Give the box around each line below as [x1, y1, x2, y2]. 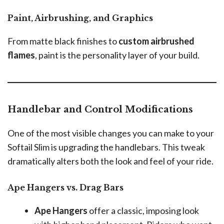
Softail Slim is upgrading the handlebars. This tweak [7, 141, 205, 153]
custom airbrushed [118, 35, 194, 47]
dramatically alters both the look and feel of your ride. [7, 155, 213, 167]
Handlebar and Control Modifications [7, 104, 193, 115]
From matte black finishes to [7, 35, 118, 47]
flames [7, 49, 35, 61]
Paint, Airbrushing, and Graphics [7, 13, 153, 23]
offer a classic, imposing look [87, 205, 199, 216]
